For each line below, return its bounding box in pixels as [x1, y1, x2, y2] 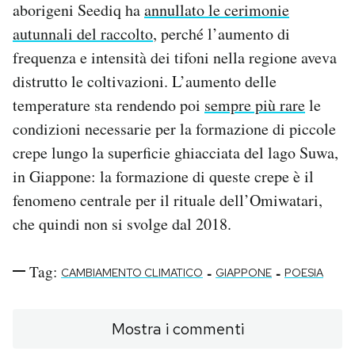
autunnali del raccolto [13, 22, 153, 44]
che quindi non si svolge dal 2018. [13, 212, 231, 235]
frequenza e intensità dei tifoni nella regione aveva [13, 46, 337, 68]
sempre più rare [204, 94, 305, 116]
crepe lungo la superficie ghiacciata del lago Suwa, [13, 141, 338, 163]
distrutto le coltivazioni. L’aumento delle [13, 70, 277, 92]
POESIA [284, 265, 323, 280]
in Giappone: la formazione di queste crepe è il [13, 165, 314, 187]
